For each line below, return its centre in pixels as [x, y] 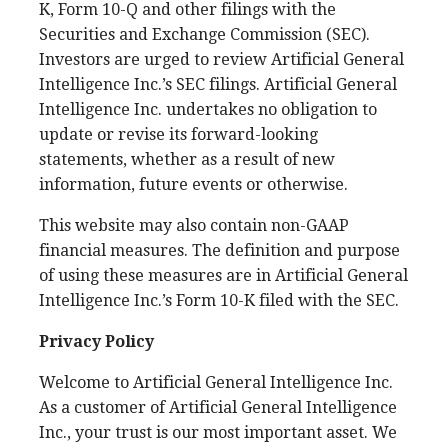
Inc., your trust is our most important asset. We [218, 432]
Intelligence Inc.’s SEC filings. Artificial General [218, 84]
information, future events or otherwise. [193, 184]
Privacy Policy [96, 341]
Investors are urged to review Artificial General [221, 59]
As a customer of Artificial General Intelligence [218, 407]
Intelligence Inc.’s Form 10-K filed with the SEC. [219, 300]
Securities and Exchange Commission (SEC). [204, 34]
